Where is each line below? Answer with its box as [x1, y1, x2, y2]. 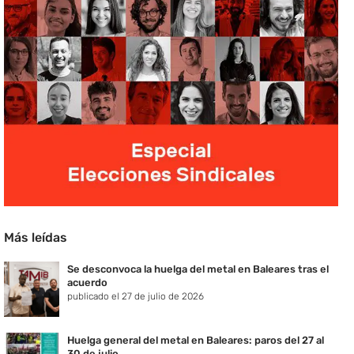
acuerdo [67, 277, 107, 289]
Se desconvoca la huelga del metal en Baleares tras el [67, 263, 329, 276]
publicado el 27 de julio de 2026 [67, 291, 204, 303]
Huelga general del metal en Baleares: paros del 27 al [67, 334, 324, 347]
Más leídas [4, 230, 67, 246]
